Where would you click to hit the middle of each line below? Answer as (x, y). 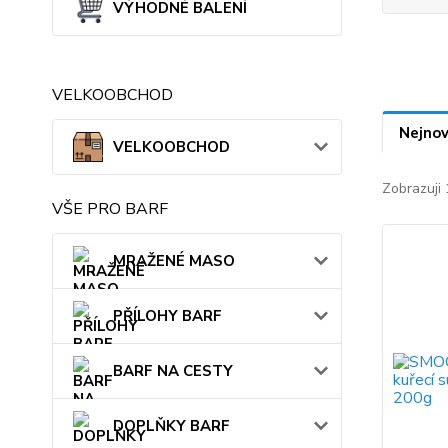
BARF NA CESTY (173, 371)
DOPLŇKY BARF (171, 426)
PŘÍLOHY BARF (167, 316)
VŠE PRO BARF (110, 209)
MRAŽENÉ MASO (174, 261)
